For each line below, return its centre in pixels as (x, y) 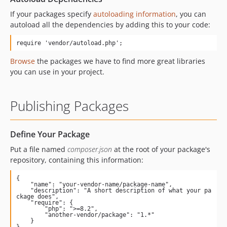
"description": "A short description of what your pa (23, 190)
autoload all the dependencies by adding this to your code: (110, 25)
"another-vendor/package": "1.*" (30, 215)
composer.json (90, 149)
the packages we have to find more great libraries (120, 61)
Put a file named (39, 149)
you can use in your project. (57, 72)
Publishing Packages (69, 106)
